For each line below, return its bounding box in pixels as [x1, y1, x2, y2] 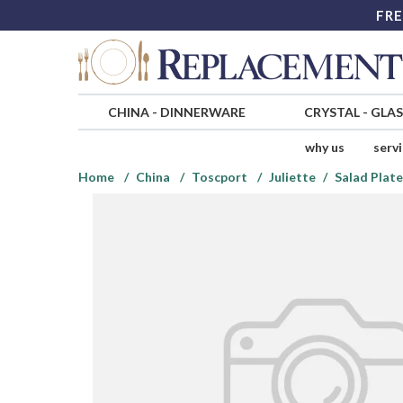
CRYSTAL [303, 104, 360, 121]
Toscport [192, 169, 247, 185]
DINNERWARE [159, 104, 246, 121]
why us [304, 139, 345, 156]
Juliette [269, 169, 316, 185]
